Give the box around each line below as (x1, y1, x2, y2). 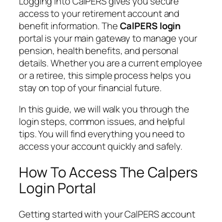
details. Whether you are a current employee (19, 56, 202, 69)
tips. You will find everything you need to (19, 127, 185, 141)
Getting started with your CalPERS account (19, 207, 195, 221)
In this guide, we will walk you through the (19, 103, 189, 116)
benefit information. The (19, 19, 120, 32)
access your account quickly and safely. (19, 140, 183, 153)
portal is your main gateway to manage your (19, 31, 197, 45)
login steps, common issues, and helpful (19, 115, 185, 128)
